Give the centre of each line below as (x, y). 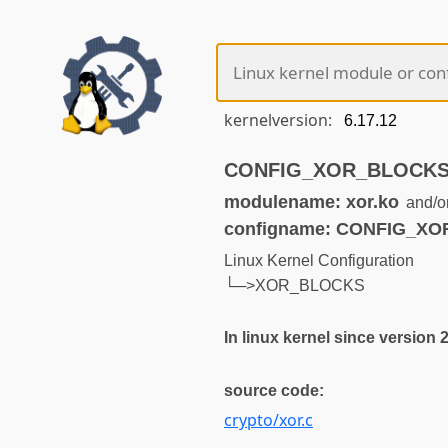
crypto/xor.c (268, 419)
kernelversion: (280, 120)
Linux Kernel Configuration (319, 261)
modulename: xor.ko (311, 201)
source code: (274, 390)
